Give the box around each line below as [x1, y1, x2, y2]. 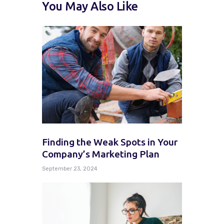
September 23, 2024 [42, 165, 97, 172]
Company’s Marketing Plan [42, 148, 159, 160]
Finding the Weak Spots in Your [42, 136, 177, 148]
